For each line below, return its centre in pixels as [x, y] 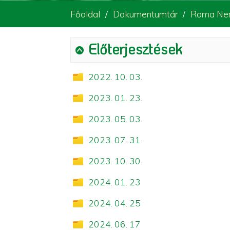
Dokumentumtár [145, 14]
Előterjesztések [135, 49]
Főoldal [85, 14]
